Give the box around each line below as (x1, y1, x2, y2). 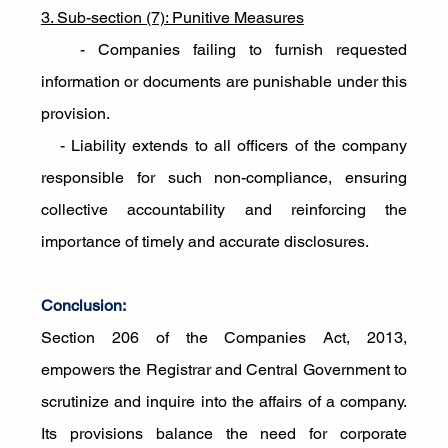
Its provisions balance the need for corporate (40, 424, 408, 443)
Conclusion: (40, 296, 126, 315)
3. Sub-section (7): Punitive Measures (40, 8, 304, 27)
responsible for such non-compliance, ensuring (40, 168, 408, 187)
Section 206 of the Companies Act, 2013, (40, 328, 408, 347)
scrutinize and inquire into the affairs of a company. (40, 392, 408, 411)
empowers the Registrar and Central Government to (40, 360, 408, 379)
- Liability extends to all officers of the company (40, 136, 408, 155)
